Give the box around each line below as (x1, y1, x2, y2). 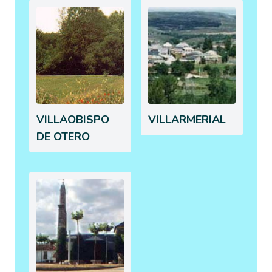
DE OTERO (36, 129, 90, 144)
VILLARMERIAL (148, 112, 226, 127)
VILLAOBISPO (36, 112, 109, 127)
